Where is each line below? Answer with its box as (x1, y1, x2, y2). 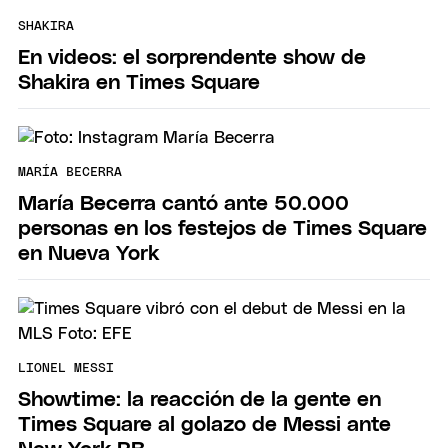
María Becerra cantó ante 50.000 (18, 192, 349, 214)
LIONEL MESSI (18, 362, 114, 376)
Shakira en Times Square (18, 71, 260, 93)
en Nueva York (18, 242, 159, 264)
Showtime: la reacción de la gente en (18, 388, 381, 410)
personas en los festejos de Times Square (18, 217, 427, 239)
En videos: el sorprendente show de (18, 46, 366, 68)
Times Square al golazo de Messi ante (18, 413, 391, 435)
